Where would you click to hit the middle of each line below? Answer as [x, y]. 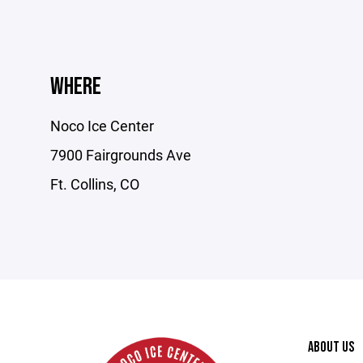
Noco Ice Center [102, 126]
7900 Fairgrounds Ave [121, 155]
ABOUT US [331, 347]
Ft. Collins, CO [95, 184]
